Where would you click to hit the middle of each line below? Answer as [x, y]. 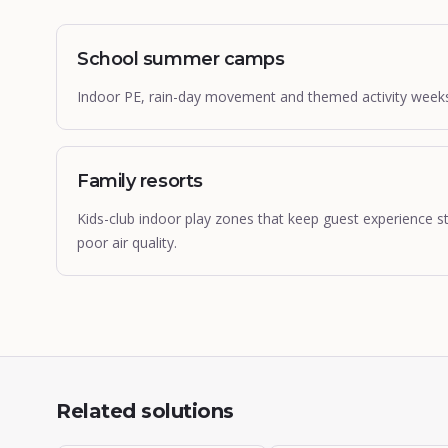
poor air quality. [127, 242]
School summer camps [181, 59]
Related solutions [145, 411]
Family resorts [140, 181]
